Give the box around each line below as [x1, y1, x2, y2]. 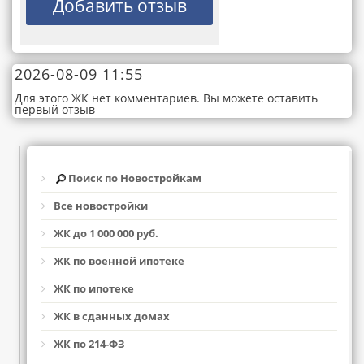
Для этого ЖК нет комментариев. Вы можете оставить [15, 90, 318, 106]
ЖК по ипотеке [54, 281, 134, 297]
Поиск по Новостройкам [66, 171, 201, 185]
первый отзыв [15, 102, 95, 117]
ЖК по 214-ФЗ [54, 336, 124, 352]
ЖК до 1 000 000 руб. [54, 226, 158, 241]
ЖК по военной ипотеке [54, 253, 184, 269]
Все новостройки [54, 198, 148, 214]
